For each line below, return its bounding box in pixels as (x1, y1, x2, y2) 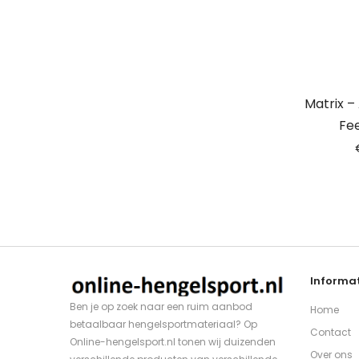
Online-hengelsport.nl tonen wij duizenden (70, 334, 276, 349)
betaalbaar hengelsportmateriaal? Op (70, 317, 257, 331)
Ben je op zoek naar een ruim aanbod (70, 299, 252, 313)
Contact (310, 325, 351, 340)
